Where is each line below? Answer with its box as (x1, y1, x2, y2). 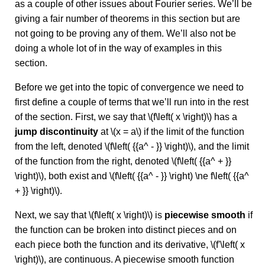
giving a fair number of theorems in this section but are (15, 14, 240, 24)
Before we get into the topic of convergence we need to (15, 82, 244, 92)
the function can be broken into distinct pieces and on (15, 225, 237, 235)
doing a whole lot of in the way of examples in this (15, 43, 222, 53)
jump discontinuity (15, 127, 101, 137)
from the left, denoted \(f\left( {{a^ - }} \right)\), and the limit (15, 141, 249, 151)
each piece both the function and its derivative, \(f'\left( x (15, 240, 245, 250)
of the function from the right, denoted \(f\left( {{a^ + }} (15, 156, 231, 166)
